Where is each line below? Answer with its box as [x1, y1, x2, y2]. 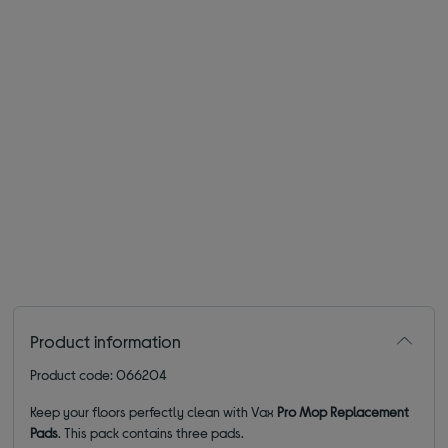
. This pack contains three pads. [58, 423, 245, 441]
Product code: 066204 [30, 365, 168, 383]
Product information [30, 329, 182, 352]
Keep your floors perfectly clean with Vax [30, 402, 278, 420]
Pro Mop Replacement [277, 402, 410, 420]
